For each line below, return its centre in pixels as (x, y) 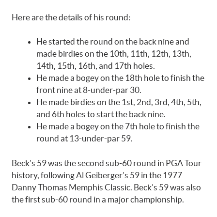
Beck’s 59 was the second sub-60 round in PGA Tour (107, 163)
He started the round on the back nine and (113, 42)
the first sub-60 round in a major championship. (98, 199)
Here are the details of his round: (71, 17)
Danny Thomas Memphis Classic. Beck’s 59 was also (106, 187)
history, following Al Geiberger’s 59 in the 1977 (97, 175)
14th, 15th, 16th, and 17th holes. (96, 66)
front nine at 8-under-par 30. (89, 90)
